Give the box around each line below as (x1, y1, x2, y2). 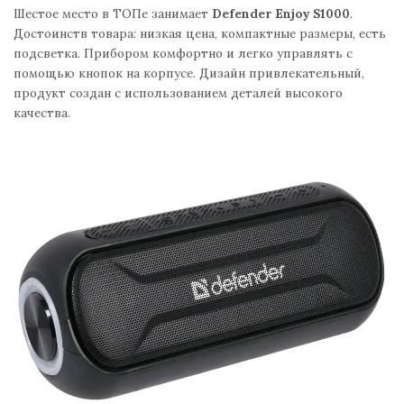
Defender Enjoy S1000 (212, 5, 350, 22)
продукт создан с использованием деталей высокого (14, 84, 343, 101)
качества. (14, 104, 70, 121)
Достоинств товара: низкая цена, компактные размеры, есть (14, 24, 386, 41)
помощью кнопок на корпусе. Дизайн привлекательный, (14, 64, 364, 81)
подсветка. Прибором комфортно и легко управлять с (14, 44, 353, 61)
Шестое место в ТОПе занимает (14, 5, 212, 22)
